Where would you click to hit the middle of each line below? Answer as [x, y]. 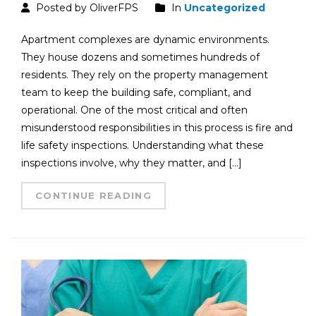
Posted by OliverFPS [86, 8]
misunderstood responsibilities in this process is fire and [157, 128]
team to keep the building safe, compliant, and [136, 93]
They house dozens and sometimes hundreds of [140, 57]
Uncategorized [225, 8]
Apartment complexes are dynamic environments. [145, 40]
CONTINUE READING [93, 196]
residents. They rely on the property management [145, 75]
